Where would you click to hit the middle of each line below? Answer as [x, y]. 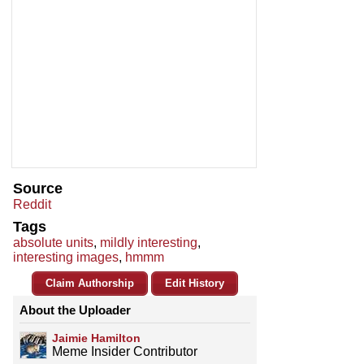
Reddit [32, 205]
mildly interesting [149, 243]
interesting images [66, 258]
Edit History [195, 284]
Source [38, 189]
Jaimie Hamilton [96, 338]
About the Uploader [75, 310]
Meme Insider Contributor [125, 352]
